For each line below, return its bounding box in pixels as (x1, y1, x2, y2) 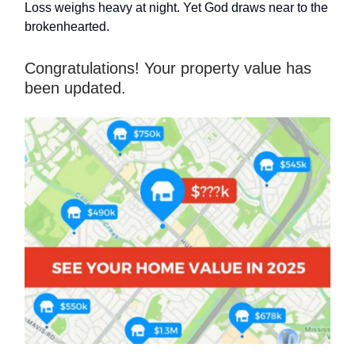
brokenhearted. (25, 20, 109, 33)
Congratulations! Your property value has (25, 59, 311, 77)
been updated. (25, 79, 126, 97)
